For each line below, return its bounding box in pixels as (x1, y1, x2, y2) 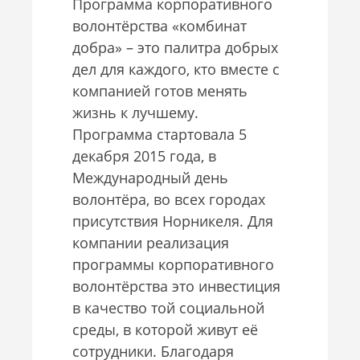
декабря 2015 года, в (72, 145, 216, 166)
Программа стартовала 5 (72, 124, 247, 144)
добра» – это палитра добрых (72, 37, 278, 57)
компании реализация (72, 232, 229, 252)
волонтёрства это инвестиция (72, 276, 280, 296)
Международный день (72, 167, 228, 187)
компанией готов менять (72, 80, 247, 100)
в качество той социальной (72, 297, 264, 317)
